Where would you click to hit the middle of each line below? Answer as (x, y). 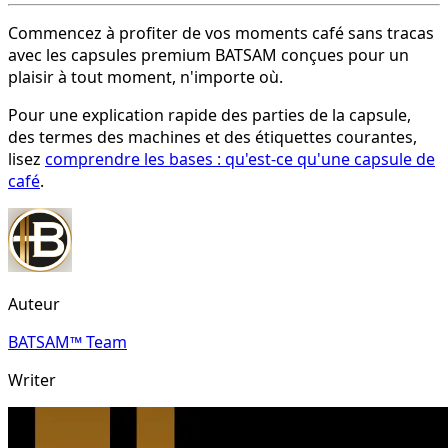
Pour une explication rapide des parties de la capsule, (209, 114)
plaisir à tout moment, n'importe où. (145, 76)
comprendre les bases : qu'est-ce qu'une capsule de (240, 158)
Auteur (34, 303)
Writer (32, 379)
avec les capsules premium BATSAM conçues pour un (208, 54)
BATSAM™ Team (67, 341)
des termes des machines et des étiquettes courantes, (212, 136)
